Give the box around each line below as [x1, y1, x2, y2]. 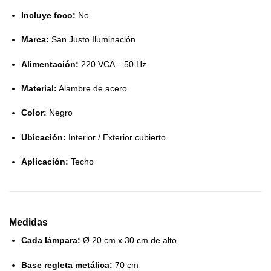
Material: [21, 83, 57, 93]
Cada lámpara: [21, 235, 80, 246]
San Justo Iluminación [49, 34, 135, 45]
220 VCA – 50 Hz [79, 59, 146, 69]
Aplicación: [21, 157, 68, 167]
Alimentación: [21, 59, 79, 69]
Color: [21, 108, 47, 118]
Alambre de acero [57, 83, 127, 93]
